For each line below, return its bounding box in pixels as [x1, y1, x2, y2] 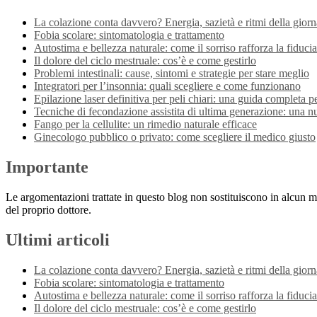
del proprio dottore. [6, 204, 91, 217]
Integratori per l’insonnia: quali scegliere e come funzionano [34, 80, 301, 93]
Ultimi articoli [6, 231, 110, 250]
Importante [6, 158, 88, 177]
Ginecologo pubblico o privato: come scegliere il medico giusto [34, 131, 316, 144]
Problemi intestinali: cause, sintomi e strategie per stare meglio [34, 67, 309, 80]
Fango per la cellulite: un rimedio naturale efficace [34, 118, 257, 131]
